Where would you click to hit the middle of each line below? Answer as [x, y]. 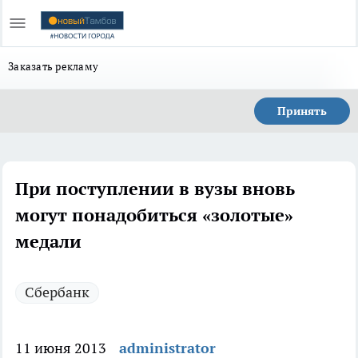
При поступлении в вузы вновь [155, 189]
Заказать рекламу [54, 66]
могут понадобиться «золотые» [154, 215]
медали [48, 241]
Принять [302, 111]
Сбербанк [57, 292]
